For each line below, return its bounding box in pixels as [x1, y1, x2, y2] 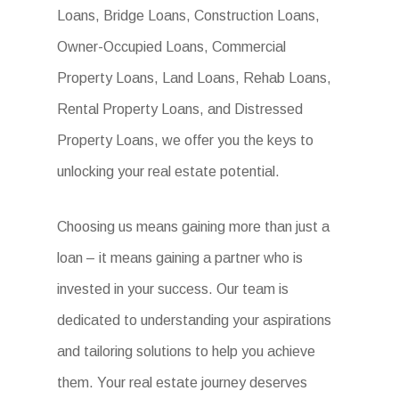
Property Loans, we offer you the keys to [57, 133, 314, 149]
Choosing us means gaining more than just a [57, 219, 330, 235]
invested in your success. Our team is [57, 281, 289, 297]
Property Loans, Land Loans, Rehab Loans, [57, 70, 332, 86]
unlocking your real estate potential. [57, 164, 281, 180]
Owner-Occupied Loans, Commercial [57, 39, 287, 55]
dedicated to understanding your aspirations [57, 313, 332, 329]
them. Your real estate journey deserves [57, 375, 308, 391]
